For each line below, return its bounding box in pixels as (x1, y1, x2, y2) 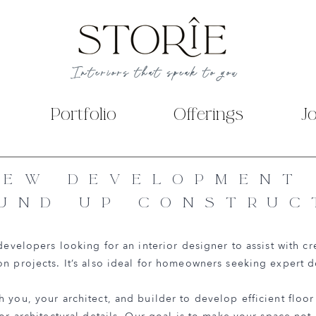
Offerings (173, 104, 243, 126)
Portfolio (50, 104, 116, 126)
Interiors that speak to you (71, 66, 239, 81)
